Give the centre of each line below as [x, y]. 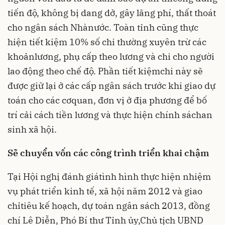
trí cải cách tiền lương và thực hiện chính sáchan [110, 115]
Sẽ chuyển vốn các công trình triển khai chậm [108, 153]
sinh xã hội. [32, 129]
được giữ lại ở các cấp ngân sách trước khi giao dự [111, 86]
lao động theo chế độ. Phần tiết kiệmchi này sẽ [105, 71]
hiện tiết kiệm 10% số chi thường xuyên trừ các [107, 42]
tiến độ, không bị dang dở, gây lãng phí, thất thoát [112, 13]
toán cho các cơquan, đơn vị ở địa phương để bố [107, 100]
